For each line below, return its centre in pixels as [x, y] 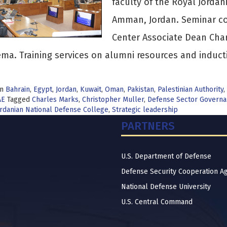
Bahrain [17, 89]
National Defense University [166, 187]
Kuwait [90, 89]
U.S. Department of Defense [166, 156]
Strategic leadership [145, 110]
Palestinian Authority [190, 89]
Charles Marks [55, 100]
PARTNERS [148, 126]
